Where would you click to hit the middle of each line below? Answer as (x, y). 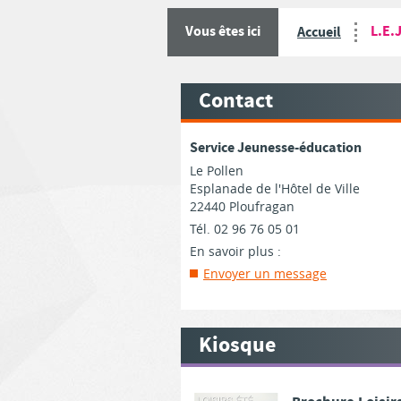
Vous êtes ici (223, 31)
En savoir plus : (235, 251)
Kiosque (237, 346)
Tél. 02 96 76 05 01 (245, 229)
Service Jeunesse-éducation (276, 148)
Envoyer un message (265, 273)
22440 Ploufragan (242, 206)
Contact (236, 101)
